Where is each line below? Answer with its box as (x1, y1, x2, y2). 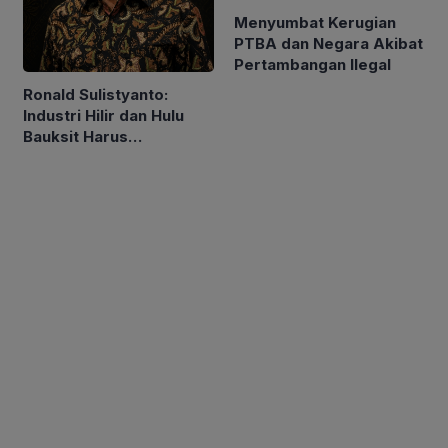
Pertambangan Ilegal (234, 54, 391, 74)
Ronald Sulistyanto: (23, 84, 168, 104)
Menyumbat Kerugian (234, 12, 396, 32)
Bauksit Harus (23, 126, 128, 146)
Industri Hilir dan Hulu (23, 105, 184, 125)
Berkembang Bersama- (23, 147, 200, 167)
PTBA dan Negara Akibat (234, 33, 423, 53)
